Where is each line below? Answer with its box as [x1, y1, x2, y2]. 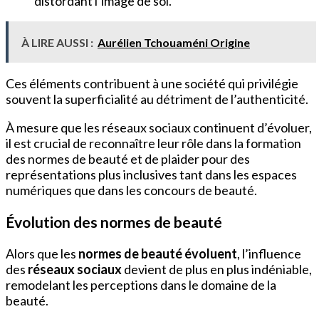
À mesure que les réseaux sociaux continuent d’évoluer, [6, 120, 312, 136]
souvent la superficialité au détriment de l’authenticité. [6, 91, 308, 108]
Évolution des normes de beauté [6, 213, 222, 231]
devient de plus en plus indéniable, [122, 261, 312, 278]
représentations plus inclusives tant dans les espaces [6, 167, 297, 183]
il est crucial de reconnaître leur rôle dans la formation [6, 135, 301, 152]
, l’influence [237, 246, 301, 262]
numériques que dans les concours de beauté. [6, 182, 257, 199]
